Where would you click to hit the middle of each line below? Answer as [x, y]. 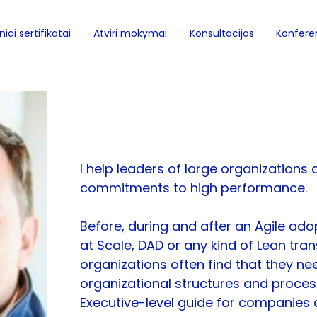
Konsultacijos [221, 33]
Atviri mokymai [130, 33]
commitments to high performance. [194, 188]
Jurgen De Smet [170, 115]
